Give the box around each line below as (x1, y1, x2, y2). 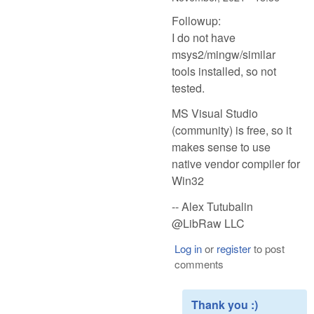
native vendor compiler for (172, 156, 300, 172)
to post (250, 240, 285, 256)
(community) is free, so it (172, 122, 292, 139)
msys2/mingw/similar (172, 46, 275, 62)
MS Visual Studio (172, 105, 258, 122)
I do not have (172, 29, 235, 46)
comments (174, 256, 224, 271)
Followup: (172, 12, 221, 29)
